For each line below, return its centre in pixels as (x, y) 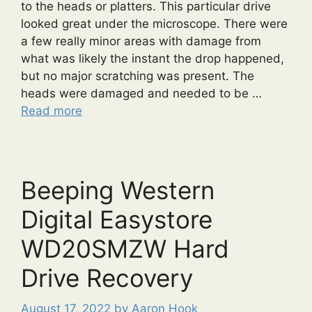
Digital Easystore (117, 219)
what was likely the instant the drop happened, (153, 58)
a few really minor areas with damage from (141, 41)
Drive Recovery (107, 278)
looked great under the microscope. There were (154, 23)
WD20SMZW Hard (125, 248)
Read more (52, 110)
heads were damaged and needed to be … (141, 93)
